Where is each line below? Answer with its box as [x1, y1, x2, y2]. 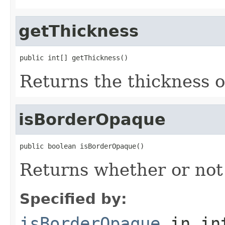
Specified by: [20, 190, 127, 207]
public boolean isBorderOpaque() [20, 142, 144, 150]
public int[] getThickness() [20, 53, 128, 62]
